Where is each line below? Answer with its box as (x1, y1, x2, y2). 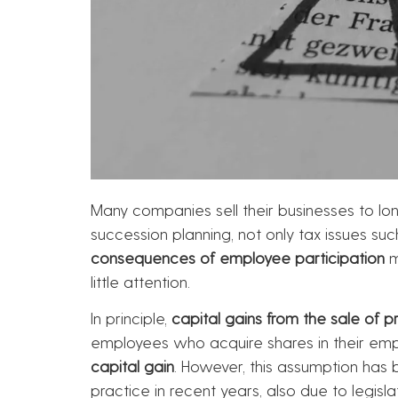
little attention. (91, 271, 190, 291)
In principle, (91, 308, 171, 328)
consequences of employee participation (91, 247, 385, 267)
